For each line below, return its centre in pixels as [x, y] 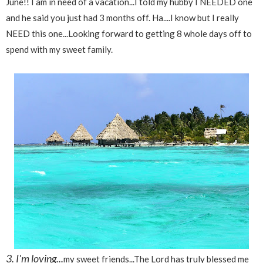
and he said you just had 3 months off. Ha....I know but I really [122, 17]
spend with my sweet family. [59, 49]
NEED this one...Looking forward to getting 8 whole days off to [129, 33]
